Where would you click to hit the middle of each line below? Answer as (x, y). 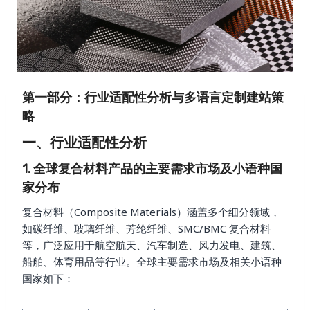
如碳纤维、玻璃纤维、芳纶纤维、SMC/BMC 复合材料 (146, 228)
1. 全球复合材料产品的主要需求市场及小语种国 (152, 168)
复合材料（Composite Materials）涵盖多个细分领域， (151, 211)
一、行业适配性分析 (84, 142)
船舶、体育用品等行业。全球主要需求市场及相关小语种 (152, 261)
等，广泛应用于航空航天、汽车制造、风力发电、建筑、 (152, 245)
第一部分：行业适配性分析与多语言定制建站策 (153, 97)
